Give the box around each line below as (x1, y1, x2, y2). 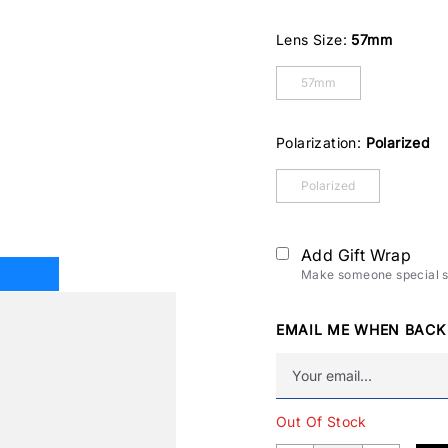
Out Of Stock (276, 413, 367, 430)
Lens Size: (276, 31, 352, 48)
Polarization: (276, 134, 366, 151)
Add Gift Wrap (301, 245, 412, 265)
